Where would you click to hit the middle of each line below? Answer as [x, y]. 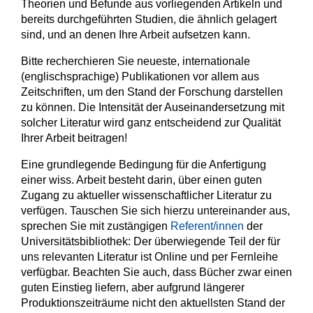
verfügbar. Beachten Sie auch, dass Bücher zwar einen [156, 272]
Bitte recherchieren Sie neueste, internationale [136, 61]
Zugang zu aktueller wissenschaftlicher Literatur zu [146, 196]
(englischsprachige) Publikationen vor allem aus [140, 77]
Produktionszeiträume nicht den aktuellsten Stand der [153, 303]
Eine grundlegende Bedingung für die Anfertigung [144, 165]
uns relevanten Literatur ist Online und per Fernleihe [150, 257]
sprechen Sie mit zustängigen [96, 226]
